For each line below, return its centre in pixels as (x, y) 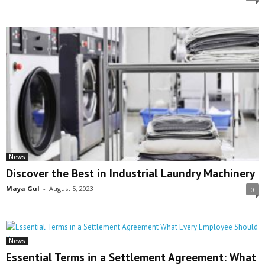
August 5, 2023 (71, 189)
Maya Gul (23, 189)
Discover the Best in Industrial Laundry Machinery (130, 174)
